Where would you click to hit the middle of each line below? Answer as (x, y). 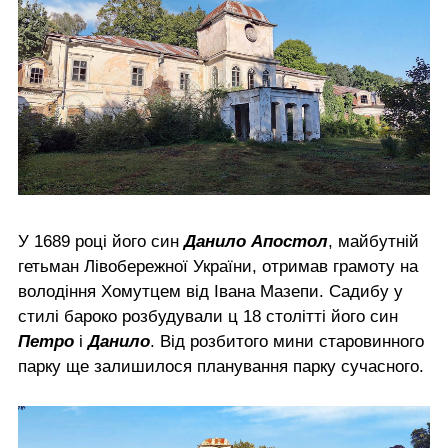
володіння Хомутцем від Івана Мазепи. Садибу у (210, 292)
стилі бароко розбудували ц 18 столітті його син (208, 317)
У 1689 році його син (101, 242)
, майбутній (373, 242)
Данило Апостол (256, 242)
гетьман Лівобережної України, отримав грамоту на (218, 267)
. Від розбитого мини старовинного (287, 342)
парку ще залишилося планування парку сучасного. (223, 367)
